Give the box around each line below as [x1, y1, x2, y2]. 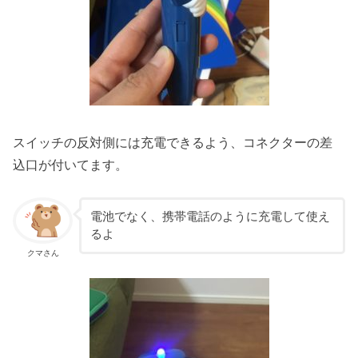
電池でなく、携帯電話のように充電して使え [89, 210, 330, 224]
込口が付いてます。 [13, 157, 129, 173]
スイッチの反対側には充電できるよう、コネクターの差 [13, 135, 333, 150]
